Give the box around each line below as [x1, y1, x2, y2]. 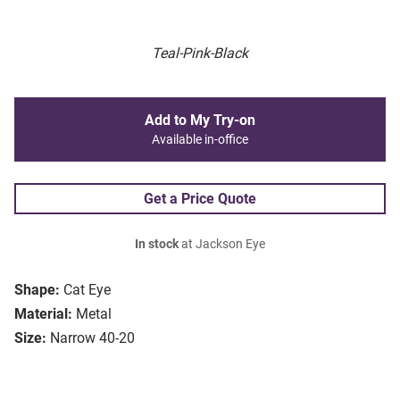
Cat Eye [63, 281, 111, 299]
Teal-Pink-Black [152, 45, 248, 62]
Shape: [14, 281, 60, 299]
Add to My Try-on [145, 112, 255, 129]
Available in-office [152, 132, 248, 148]
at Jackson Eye [179, 237, 265, 253]
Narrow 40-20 [50, 329, 135, 347]
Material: [14, 305, 72, 323]
